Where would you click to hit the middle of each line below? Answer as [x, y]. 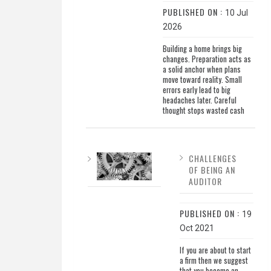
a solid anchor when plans [201, 70]
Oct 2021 [197, 228]
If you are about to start [215, 250]
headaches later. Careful [199, 100]
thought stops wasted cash [203, 111]
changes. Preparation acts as [207, 59]
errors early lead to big [196, 90]
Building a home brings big [202, 49]
